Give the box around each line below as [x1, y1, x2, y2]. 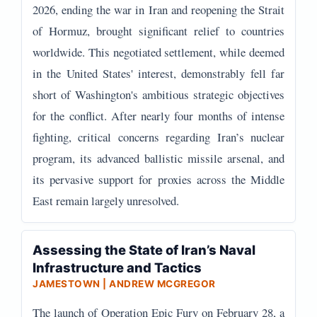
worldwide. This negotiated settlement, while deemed [33, 44, 284, 60]
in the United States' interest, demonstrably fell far [33, 65, 284, 81]
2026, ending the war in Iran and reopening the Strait [33, 1, 284, 18]
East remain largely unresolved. [33, 192, 179, 209]
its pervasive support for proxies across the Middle [33, 171, 284, 188]
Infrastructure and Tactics [33, 260, 202, 275]
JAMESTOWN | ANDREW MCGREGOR [33, 278, 216, 289]
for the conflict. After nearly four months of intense [33, 108, 284, 124]
